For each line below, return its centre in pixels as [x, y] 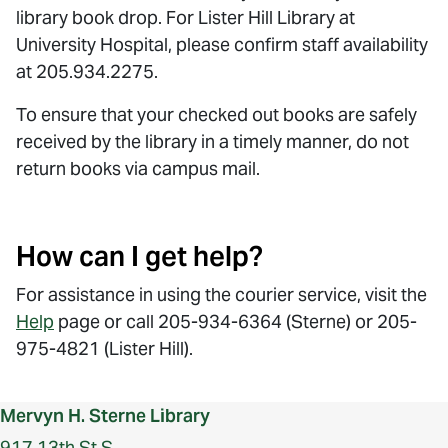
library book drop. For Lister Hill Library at [185, 17]
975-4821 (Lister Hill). [104, 348]
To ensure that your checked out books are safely [216, 114]
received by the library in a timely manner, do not [212, 141]
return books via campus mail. [138, 168]
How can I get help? [139, 256]
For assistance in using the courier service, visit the [221, 294]
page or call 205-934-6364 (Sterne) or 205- [235, 321]
